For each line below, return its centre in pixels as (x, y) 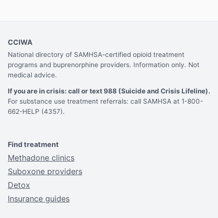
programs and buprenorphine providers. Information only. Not (104, 65)
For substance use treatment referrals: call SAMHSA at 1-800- (105, 101)
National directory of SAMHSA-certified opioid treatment (96, 55)
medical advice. (32, 75)
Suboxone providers (45, 171)
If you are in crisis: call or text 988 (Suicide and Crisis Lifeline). (109, 91)
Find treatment (33, 144)
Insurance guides (39, 198)
